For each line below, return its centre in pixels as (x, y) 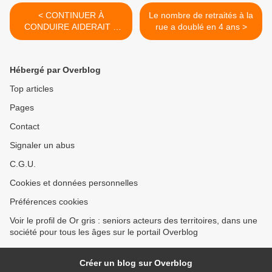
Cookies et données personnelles (74, 183)
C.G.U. (23, 164)
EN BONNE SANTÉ (71, 50)
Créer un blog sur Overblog (136, 263)
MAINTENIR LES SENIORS (71, 39)
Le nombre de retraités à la (201, 15)
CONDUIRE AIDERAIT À (71, 27)
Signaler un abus (42, 145)
